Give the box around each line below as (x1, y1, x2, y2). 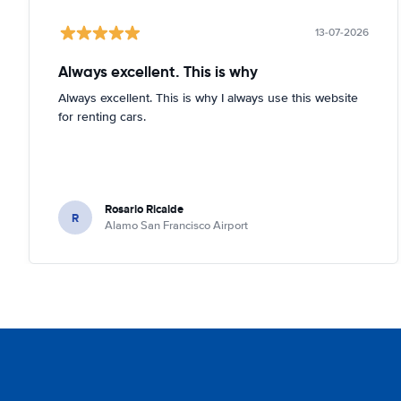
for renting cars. (58, 109, 146, 124)
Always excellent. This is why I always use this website (58, 90, 358, 106)
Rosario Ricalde (105, 200, 183, 218)
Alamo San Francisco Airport (105, 218, 248, 233)
